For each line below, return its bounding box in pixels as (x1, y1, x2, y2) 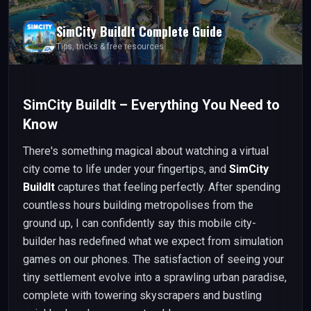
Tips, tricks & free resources (56, 42, 164, 51)
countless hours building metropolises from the (23, 199, 253, 212)
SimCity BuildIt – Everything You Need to (23, 96, 280, 113)
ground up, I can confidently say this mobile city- (23, 217, 256, 230)
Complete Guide (135, 22, 222, 40)
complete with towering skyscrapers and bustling (23, 289, 262, 302)
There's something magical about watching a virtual (23, 144, 269, 158)
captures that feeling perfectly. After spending (55, 180, 280, 194)
